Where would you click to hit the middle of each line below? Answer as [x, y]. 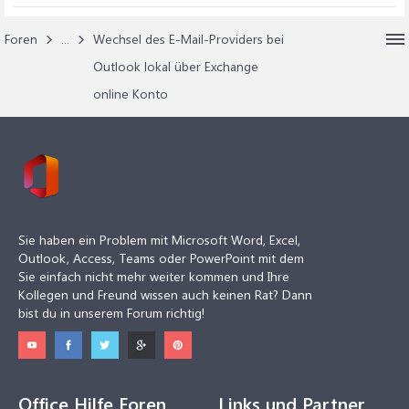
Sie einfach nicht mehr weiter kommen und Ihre [154, 276]
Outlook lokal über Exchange [176, 66]
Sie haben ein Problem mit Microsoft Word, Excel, [159, 240]
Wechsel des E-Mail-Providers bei [189, 39]
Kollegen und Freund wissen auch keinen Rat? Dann [165, 294]
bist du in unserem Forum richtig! [111, 313]
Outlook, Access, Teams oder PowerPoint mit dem [161, 258]
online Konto [131, 94]
